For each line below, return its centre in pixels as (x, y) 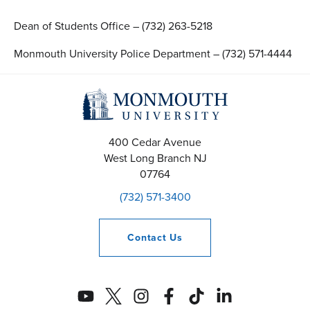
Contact (149, 237)
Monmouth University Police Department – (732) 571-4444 (153, 54)
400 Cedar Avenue (155, 142)
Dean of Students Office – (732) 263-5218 (113, 26)
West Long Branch (147, 158)
